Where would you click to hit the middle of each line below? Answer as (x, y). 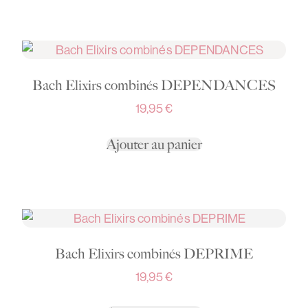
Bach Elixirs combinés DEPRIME (154, 254)
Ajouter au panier (154, 145)
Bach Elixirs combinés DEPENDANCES (154, 86)
